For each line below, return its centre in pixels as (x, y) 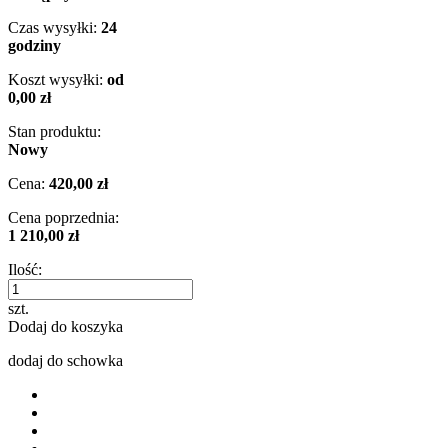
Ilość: (25, 269)
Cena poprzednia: (63, 217)
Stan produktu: (54, 131)
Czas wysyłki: (52, 27)
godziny (34, 45)
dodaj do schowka (65, 360)
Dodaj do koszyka (65, 326)
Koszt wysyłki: (55, 79)
